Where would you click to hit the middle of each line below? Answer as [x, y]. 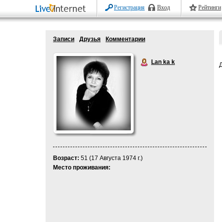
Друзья [90, 39]
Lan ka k [163, 62]
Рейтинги [210, 7]
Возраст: [66, 158]
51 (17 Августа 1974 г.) [111, 158]
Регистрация [129, 7]
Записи [64, 39]
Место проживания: [82, 167]
